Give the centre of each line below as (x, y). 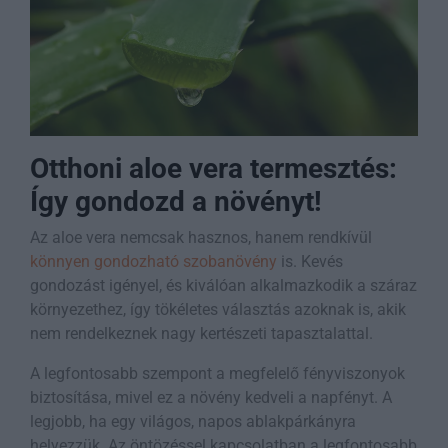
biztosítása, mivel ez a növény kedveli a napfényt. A (211, 398)
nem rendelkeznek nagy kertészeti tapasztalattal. (201, 334)
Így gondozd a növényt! (176, 202)
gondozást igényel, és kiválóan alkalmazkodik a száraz (223, 286)
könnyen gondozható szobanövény (153, 262)
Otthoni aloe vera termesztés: (213, 169)
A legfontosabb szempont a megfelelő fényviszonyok (217, 374)
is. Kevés (310, 262)
